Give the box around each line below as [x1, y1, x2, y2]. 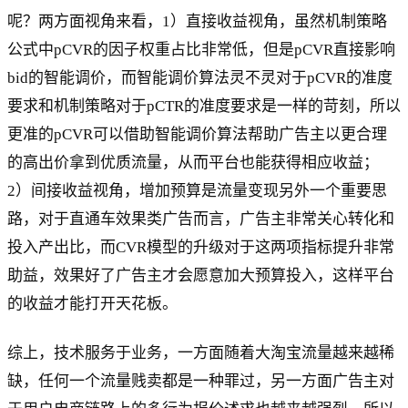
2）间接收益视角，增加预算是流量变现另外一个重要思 [7, 181, 387, 199]
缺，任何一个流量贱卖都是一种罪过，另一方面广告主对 [7, 372, 394, 390]
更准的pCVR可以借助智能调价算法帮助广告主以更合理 [7, 125, 387, 143]
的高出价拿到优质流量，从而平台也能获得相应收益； [7, 153, 379, 171]
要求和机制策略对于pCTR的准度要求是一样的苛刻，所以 [7, 97, 401, 115]
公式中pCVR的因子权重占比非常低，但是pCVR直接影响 [7, 40, 395, 58]
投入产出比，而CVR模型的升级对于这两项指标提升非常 [7, 238, 394, 256]
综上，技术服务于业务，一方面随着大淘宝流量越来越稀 [7, 343, 394, 362]
